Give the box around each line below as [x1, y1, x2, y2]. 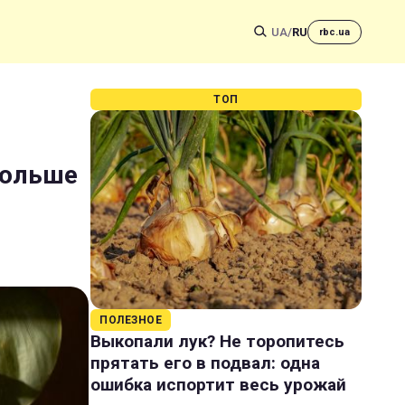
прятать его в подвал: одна [90, 353, 320, 373]
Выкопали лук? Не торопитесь [90, 331, 344, 352]
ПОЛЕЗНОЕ [99, 314, 162, 326]
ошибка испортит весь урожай [90, 374, 346, 395]
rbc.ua [319, 25, 350, 38]
